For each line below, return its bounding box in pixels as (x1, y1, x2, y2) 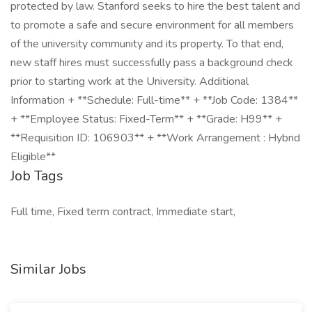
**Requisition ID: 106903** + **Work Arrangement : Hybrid (10, 130, 300, 146)
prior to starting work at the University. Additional (10, 74, 249, 89)
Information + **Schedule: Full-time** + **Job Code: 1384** (10, 93, 298, 108)
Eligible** (10, 149, 56, 164)
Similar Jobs (10, 260, 86, 279)
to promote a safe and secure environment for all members (10, 17, 294, 33)
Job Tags (10, 166, 63, 185)
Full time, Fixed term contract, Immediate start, (10, 204, 235, 219)
